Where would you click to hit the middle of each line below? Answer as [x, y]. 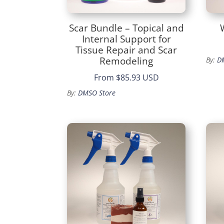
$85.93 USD [137, 78]
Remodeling [126, 61]
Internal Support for [126, 39]
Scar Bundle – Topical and [126, 28]
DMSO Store [97, 93]
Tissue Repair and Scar [126, 50]
